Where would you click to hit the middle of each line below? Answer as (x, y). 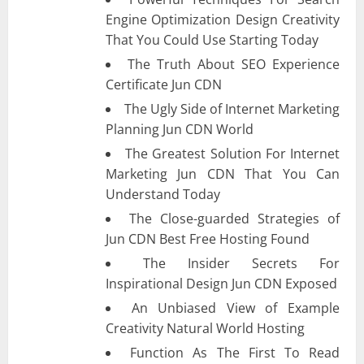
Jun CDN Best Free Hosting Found (208, 238)
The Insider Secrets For (241, 263)
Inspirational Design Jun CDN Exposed (221, 283)
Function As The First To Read (235, 352)
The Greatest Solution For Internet (233, 153)
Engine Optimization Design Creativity (223, 19)
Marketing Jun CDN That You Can (223, 173)
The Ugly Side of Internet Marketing (232, 108)
